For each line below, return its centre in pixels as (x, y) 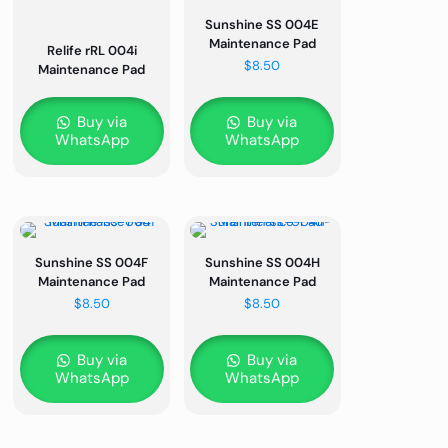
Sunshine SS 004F (92, 263)
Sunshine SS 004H (262, 263)
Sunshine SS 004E (262, 25)
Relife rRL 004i (91, 51)
